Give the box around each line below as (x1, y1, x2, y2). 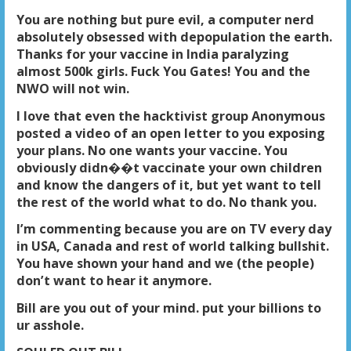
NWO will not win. (16, 79, 129, 97)
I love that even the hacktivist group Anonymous (16, 107, 325, 125)
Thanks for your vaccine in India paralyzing (16, 45, 289, 63)
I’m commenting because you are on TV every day (16, 220, 331, 238)
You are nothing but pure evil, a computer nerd (16, 10, 314, 28)
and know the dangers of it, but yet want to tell (16, 175, 321, 194)
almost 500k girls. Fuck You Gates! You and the (16, 62, 310, 80)
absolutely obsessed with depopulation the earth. (16, 27, 332, 45)
